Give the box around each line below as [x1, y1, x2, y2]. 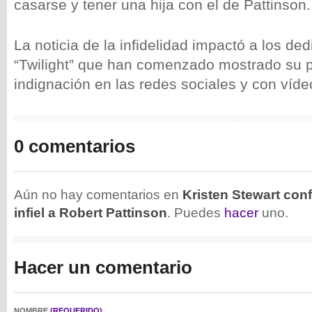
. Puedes [167, 205, 224, 220]
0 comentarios [14, 136, 135, 157]
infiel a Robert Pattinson [14, 205, 167, 220]
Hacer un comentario [14, 257, 192, 278]
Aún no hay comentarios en [14, 187, 182, 202]
